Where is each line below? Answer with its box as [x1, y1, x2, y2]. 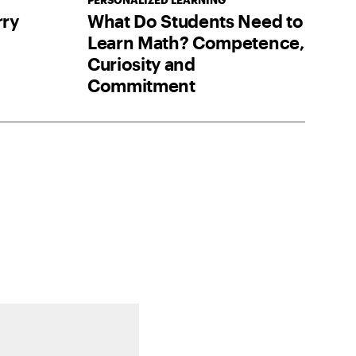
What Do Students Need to [87, 10, 304, 32]
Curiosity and [87, 53, 195, 75]
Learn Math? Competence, [87, 32, 305, 53]
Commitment [87, 75, 195, 96]
